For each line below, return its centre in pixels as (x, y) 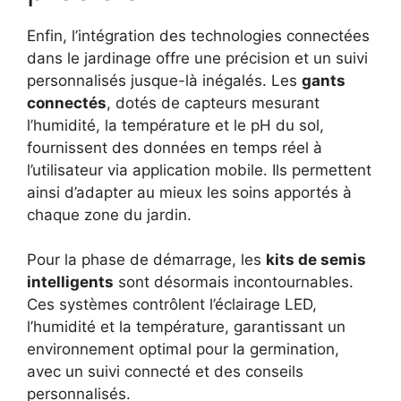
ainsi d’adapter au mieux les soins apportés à (189, 192)
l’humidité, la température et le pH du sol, (175, 125)
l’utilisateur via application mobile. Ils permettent (199, 170)
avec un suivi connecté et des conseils (165, 372)
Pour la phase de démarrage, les (146, 260)
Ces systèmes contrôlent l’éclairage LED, (172, 305)
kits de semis (316, 260)
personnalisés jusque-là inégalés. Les (164, 80)
